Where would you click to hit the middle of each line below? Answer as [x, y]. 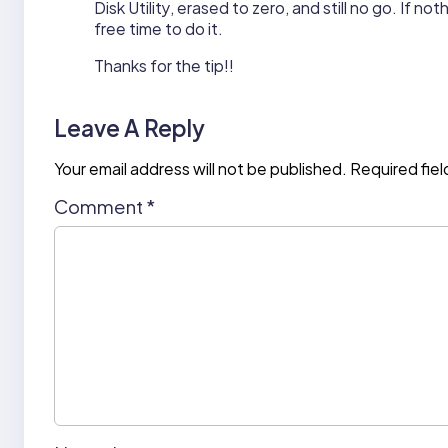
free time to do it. [158, 28]
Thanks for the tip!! [164, 65]
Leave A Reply [129, 128]
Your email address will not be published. [200, 169]
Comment [100, 207]
